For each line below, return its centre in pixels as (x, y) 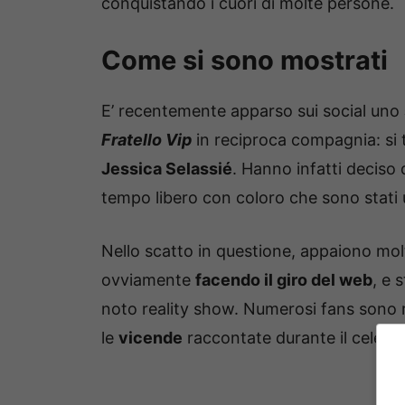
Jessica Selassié (167, 169)
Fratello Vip (146, 140)
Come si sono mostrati (245, 61)
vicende (151, 338)
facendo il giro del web (284, 280)
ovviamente (148, 280)
